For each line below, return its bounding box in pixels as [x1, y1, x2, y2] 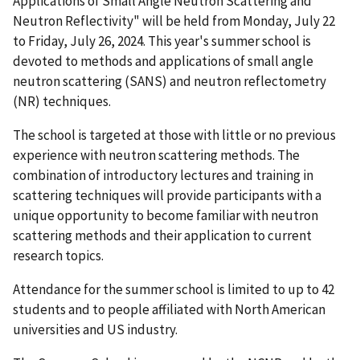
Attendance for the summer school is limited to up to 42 [13, 280, 334, 298]
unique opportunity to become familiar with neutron [13, 206, 318, 224]
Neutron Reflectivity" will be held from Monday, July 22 [13, 12, 335, 31]
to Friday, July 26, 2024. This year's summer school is [13, 32, 311, 51]
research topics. [13, 246, 104, 264]
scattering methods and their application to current [13, 226, 312, 244]
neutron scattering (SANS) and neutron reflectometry [13, 72, 326, 91]
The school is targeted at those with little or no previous [13, 125, 336, 144]
